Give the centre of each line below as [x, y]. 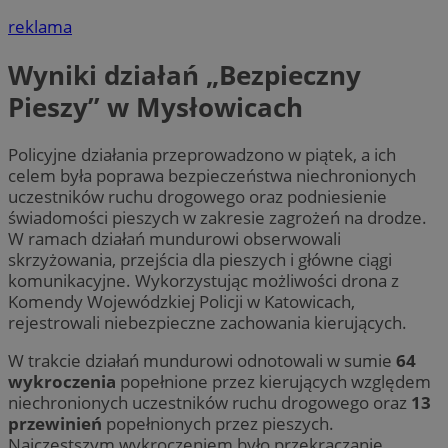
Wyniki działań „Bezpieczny [184, 74]
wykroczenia [64, 382]
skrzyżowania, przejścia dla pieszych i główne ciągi [200, 260]
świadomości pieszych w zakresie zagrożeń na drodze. [217, 218]
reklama [40, 27]
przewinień [55, 424]
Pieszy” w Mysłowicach [155, 106]
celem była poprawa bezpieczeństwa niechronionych [212, 176]
